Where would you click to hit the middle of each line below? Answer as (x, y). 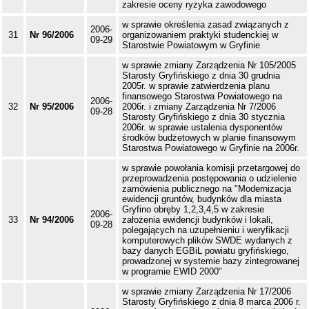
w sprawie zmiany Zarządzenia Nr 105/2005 (209, 66)
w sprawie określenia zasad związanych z (206, 25)
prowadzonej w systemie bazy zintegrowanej (211, 261)
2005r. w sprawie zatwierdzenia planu (196, 86)
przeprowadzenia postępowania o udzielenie (209, 179)
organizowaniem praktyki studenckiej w (200, 35)
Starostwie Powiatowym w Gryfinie (191, 46)
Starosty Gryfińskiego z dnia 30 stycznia (203, 117)
